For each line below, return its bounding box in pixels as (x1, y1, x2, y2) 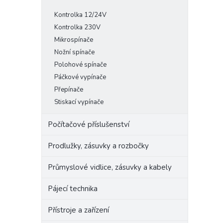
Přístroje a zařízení (48, 205, 109, 215)
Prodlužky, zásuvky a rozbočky (48, 141, 149, 151)
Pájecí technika (48, 184, 98, 194)
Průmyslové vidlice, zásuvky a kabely (48, 162, 172, 172)
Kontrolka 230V (54, 23, 101, 32)
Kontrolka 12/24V (54, 10, 107, 19)
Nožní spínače (54, 48, 95, 57)
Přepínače (54, 85, 83, 94)
